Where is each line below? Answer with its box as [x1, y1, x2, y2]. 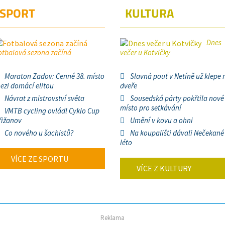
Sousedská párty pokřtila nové [130, 93, 224, 103]
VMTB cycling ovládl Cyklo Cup [5, 106, 99, 116]
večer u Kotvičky [120, 48, 170, 57]
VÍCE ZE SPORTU [10, 154, 68, 164]
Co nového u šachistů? [5, 128, 73, 138]
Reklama [100, 213, 125, 222]
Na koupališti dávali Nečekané [130, 128, 224, 138]
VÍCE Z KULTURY [135, 163, 191, 173]
